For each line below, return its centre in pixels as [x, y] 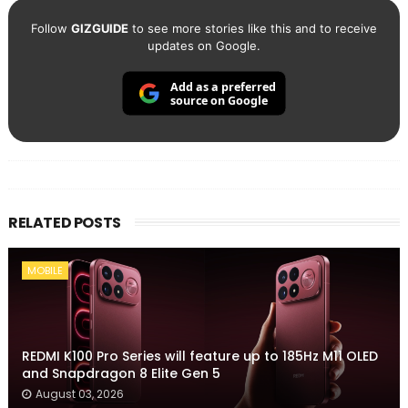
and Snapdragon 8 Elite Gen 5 [121, 374]
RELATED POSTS [64, 223]
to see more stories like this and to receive [252, 29]
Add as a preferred [223, 87]
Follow [51, 29]
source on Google [219, 101]
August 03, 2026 [79, 394]
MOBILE [45, 271]
